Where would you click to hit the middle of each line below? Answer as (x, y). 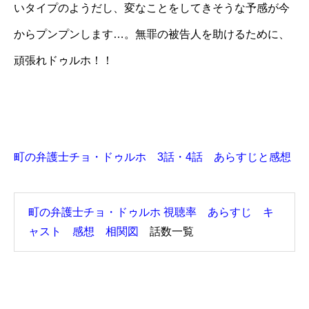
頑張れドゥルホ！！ (63, 61)
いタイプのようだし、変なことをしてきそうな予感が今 (152, 8)
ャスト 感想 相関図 (83, 232)
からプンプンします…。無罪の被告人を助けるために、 (152, 34)
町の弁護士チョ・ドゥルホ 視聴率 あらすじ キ (151, 212)
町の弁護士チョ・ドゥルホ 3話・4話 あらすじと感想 (152, 157)
